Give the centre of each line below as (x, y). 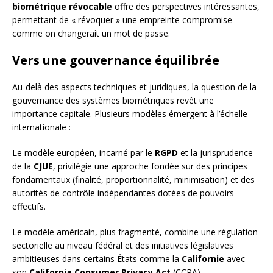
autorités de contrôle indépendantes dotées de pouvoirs (123, 193)
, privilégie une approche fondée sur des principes (150, 166)
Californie (203, 259)
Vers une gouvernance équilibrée (116, 60)
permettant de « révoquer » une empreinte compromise (122, 20)
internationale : (41, 127)
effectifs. (29, 207)
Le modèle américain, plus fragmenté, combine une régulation (135, 232)
